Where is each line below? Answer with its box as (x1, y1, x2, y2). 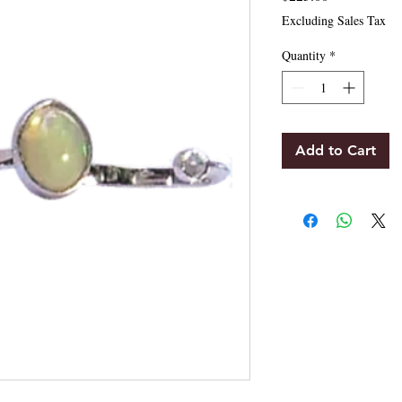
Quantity (282, 46, 326, 64)
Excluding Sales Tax (282, 11, 386, 29)
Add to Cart (295, 141, 376, 159)
